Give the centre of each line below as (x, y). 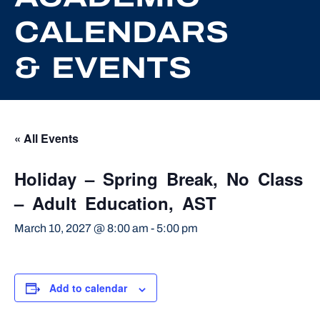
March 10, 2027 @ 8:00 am (81, 229)
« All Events (46, 139)
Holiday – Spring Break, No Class (159, 179)
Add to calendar (88, 288)
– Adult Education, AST (115, 203)
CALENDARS (121, 32)
